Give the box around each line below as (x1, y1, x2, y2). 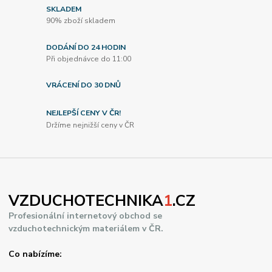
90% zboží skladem (46, 16, 116, 26)
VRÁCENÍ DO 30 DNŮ (46, 80, 121, 90)
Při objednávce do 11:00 (46, 54, 132, 64)
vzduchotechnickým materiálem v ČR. (8, 223, 164, 235)
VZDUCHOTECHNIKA (8, 191, 164, 212)
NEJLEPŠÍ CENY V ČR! (46, 108, 121, 118)
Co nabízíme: (8, 248, 63, 260)
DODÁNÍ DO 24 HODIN (46, 42, 126, 52)
